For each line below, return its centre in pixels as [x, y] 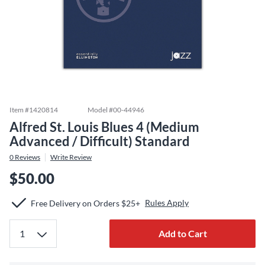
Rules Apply [167, 203]
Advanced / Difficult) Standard [100, 141]
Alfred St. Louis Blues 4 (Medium [104, 127]
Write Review [71, 157]
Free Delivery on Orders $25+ [85, 203]
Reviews [27, 157]
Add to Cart [182, 233]
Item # [19, 110]
